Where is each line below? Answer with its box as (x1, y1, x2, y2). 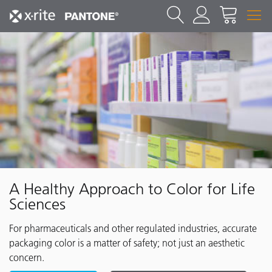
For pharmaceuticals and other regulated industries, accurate (9, 222, 257, 234)
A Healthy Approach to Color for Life (9, 180, 255, 199)
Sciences (9, 195, 66, 214)
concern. (9, 251, 44, 263)
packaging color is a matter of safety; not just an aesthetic (9, 237, 245, 249)
